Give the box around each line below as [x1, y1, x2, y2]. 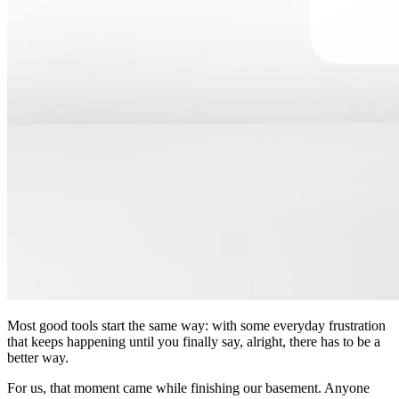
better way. [7, 349, 69, 365]
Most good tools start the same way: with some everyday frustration [7, 317, 386, 333]
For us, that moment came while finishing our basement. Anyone [7, 379, 370, 395]
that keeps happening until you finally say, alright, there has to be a [7, 333, 380, 349]
